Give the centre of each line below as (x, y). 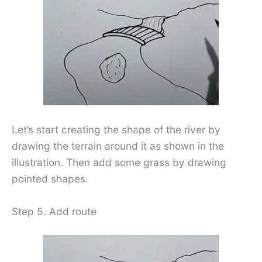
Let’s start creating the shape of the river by (116, 130)
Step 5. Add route (54, 211)
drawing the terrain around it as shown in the (118, 146)
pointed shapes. (50, 179)
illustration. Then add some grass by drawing (119, 162)
